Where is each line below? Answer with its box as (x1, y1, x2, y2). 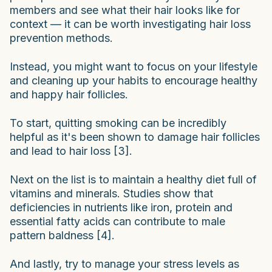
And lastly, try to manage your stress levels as (10, 257, 239, 270)
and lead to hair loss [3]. (10, 144, 132, 157)
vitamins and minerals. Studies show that (10, 186, 213, 200)
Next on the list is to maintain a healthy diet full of (10, 172, 257, 186)
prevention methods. (10, 31, 113, 44)
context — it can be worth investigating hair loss (10, 17, 251, 30)
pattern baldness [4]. (10, 228, 115, 242)
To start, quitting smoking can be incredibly (10, 116, 226, 129)
